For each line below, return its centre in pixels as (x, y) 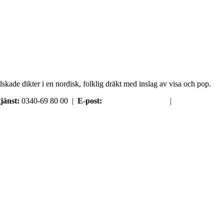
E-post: (90, 100)
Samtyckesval (199, 100)
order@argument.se (135, 100)
